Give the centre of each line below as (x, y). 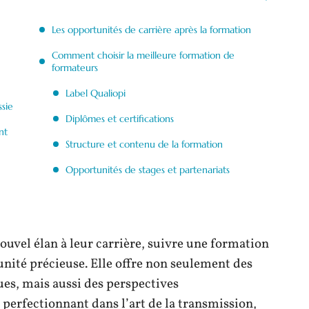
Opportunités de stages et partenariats (148, 170)
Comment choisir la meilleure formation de (143, 55)
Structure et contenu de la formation (144, 144)
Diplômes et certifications (120, 119)
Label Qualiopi (96, 93)
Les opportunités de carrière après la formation (151, 30)
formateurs (75, 68)
